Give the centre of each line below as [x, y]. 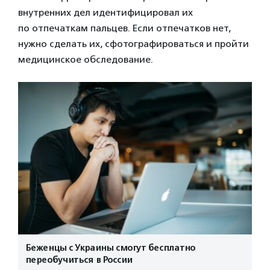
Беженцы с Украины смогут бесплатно [110, 247]
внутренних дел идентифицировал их [105, 13]
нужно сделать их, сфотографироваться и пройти [133, 44]
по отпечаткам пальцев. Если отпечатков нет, [124, 28]
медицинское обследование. [86, 60]
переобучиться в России [79, 259]
